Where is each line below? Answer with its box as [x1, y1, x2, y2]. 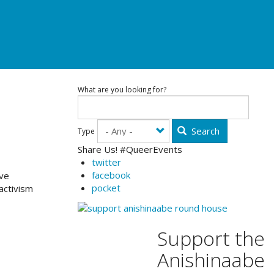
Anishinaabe [157, 246, 265, 273]
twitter [91, 156, 121, 168]
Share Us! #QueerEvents [78, 143, 182, 155]
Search [189, 125, 220, 137]
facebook [91, 169, 130, 181]
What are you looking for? [78, 84, 166, 95]
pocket [91, 182, 120, 194]
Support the [152, 224, 265, 251]
